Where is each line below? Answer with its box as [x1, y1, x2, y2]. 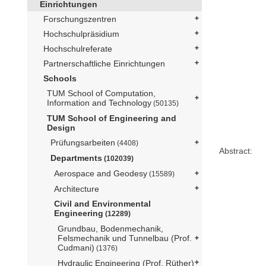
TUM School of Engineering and [47, 113, 176, 123]
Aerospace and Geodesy [54, 168, 147, 178]
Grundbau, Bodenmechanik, [58, 223, 163, 233]
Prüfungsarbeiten [50, 137, 115, 147]
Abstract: [219, 145, 253, 156]
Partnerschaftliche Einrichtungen [43, 58, 165, 68]
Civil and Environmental [54, 198, 151, 208]
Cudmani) [58, 242, 94, 252]
